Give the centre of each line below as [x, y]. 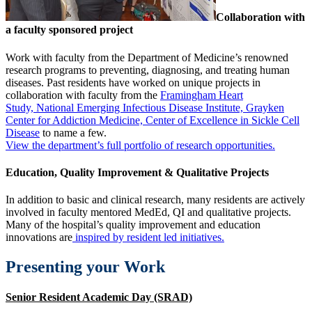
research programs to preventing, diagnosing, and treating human [148, 70]
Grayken [265, 107]
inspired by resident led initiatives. [148, 237]
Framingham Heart [202, 95]
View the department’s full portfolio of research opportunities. [140, 145]
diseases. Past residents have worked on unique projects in [133, 82]
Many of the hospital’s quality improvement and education [133, 225]
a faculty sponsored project [69, 30]
